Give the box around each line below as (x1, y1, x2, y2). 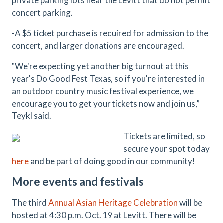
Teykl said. (12, 111, 51, 121)
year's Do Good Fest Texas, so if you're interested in (12, 73, 205, 84)
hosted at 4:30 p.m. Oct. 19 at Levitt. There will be (12, 210, 196, 220)
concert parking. (12, 7, 73, 18)
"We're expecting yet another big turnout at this (12, 61, 189, 71)
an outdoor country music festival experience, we (12, 86, 194, 96)
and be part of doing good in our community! (29, 156, 195, 166)
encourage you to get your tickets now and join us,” (12, 98, 200, 109)
